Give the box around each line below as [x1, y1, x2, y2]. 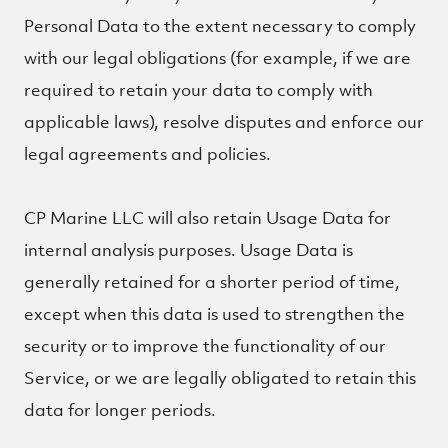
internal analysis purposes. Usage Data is [24, 239, 353, 261]
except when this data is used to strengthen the [24, 303, 405, 325]
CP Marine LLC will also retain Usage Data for [24, 207, 391, 229]
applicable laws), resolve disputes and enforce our [24, 111, 424, 133]
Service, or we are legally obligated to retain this [24, 367, 416, 389]
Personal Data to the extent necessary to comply [24, 15, 416, 37]
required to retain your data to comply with [24, 79, 373, 101]
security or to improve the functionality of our [24, 335, 386, 357]
